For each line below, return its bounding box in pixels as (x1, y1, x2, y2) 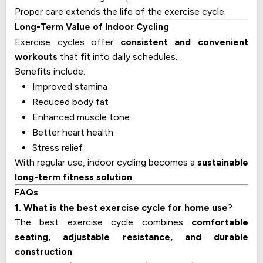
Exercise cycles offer (15, 36, 120, 48)
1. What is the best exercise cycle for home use (15, 202, 228, 214)
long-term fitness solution (15, 171, 132, 183)
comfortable (191, 217, 248, 228)
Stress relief (32, 142, 83, 154)
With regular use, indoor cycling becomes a (15, 157, 197, 168)
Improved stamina (32, 81, 107, 93)
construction (15, 246, 72, 258)
